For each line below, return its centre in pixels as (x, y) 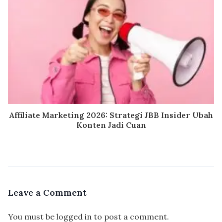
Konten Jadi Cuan (111, 125)
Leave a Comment (47, 192)
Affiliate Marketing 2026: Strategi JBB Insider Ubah (111, 115)
